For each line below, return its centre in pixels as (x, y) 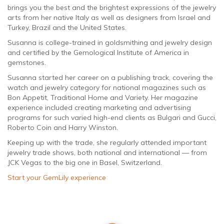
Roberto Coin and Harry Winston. (63, 127)
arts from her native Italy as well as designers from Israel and (109, 17)
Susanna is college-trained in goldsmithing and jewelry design (110, 42)
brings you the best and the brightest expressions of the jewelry (112, 7)
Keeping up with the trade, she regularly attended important (107, 142)
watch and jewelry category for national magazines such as (107, 87)
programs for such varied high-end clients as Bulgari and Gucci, (112, 117)
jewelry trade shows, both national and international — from (107, 152)
